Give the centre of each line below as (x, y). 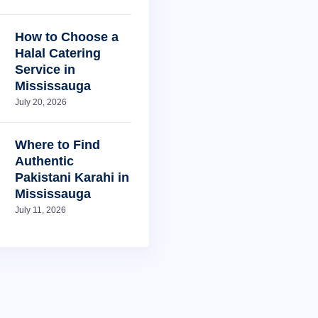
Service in (45, 70)
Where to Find (57, 145)
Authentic (44, 161)
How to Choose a (66, 37)
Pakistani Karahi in (72, 178)
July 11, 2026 (40, 210)
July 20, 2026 (40, 103)
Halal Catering (57, 54)
